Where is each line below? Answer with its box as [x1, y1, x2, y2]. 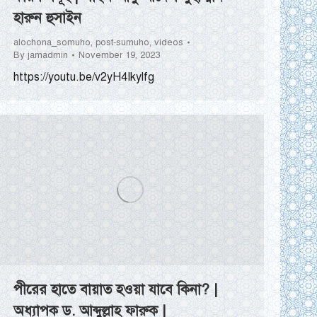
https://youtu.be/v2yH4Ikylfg [13, 70, 154, 85]
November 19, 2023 [79, 50, 160, 62]
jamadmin [28, 50, 68, 62]
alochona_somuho [13, 37, 91, 49]
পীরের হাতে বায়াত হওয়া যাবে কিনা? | [13, 281, 218, 299]
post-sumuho [96, 37, 149, 49]
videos [154, 37, 183, 49]
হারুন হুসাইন [13, 9, 81, 28]
